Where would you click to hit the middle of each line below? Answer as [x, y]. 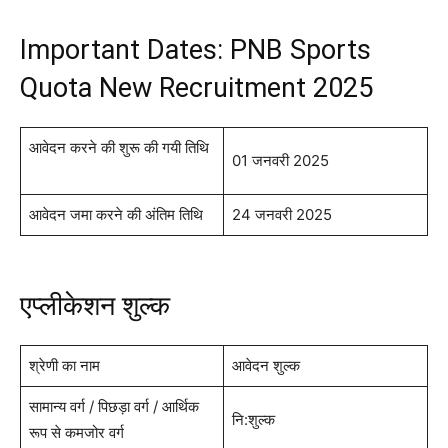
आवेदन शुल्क [265, 365]
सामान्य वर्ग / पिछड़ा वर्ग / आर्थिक [113, 406]
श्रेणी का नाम [64, 365]
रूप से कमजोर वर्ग [82, 432]
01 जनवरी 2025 [280, 160]
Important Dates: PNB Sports [195, 49]
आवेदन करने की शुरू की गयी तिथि [118, 147]
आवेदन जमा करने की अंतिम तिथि [115, 214]
